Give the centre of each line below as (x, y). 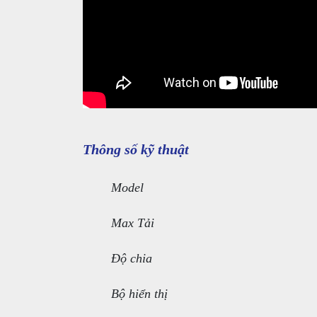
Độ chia (132, 259)
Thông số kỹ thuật (136, 150)
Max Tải (133, 223)
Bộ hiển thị (139, 294)
